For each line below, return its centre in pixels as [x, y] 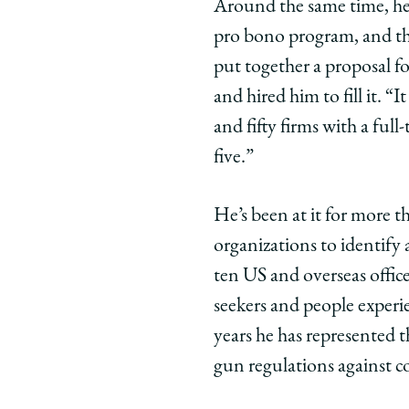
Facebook [334, 72]
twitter [356, 96]
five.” [234, 158]
